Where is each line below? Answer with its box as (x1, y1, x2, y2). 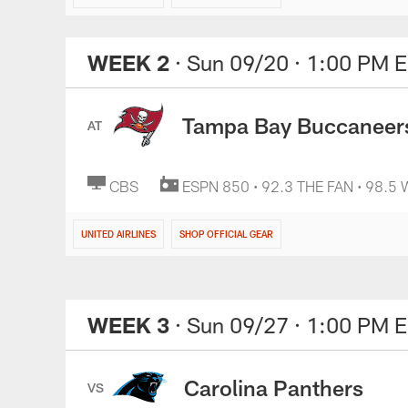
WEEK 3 (87, 311, 169, 338)
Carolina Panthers (184, 373, 363, 401)
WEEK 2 (87, 49, 169, 76)
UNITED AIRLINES (81, 229, 156, 240)
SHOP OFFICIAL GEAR (179, 229, 273, 240)
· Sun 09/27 (175, 311, 289, 338)
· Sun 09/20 (175, 49, 289, 76)
